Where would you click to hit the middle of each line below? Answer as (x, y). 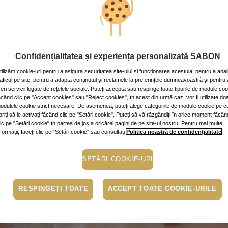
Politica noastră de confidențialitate (174, 132)
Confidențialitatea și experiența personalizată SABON (118, 56)
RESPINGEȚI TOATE (53, 189)
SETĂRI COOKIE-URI (118, 159)
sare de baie (78, 92)
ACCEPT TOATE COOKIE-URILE (162, 189)
